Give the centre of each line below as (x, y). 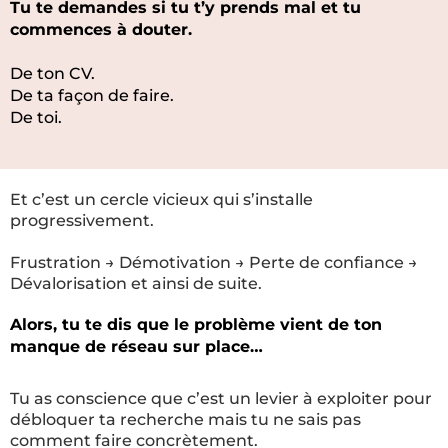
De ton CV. (52, 73)
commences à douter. (101, 29)
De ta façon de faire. (92, 95)
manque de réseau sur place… (136, 346)
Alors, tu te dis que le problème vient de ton (196, 324)
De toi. (36, 117)
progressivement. (82, 220)
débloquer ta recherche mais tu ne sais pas (185, 419)
